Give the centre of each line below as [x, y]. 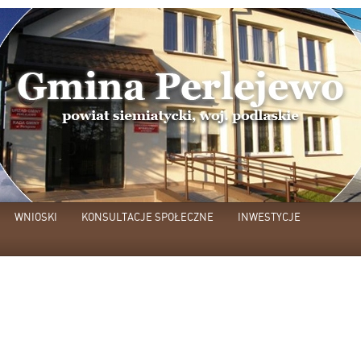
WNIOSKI [36, 217]
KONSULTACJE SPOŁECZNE [147, 217]
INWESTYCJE [269, 217]
